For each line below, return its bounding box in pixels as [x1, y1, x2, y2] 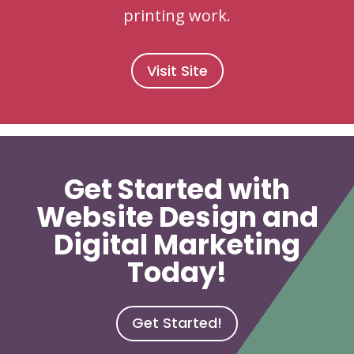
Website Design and [36, 197, 318, 236]
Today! [127, 252, 227, 292]
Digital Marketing [54, 224, 300, 264]
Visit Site [146, 60, 208, 81]
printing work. [123, 5, 231, 27]
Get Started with [64, 169, 290, 209]
